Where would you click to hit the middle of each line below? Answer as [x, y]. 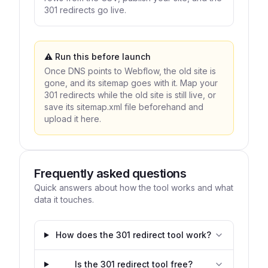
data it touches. [64, 200]
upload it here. [73, 119]
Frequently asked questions [110, 173]
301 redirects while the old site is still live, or [130, 95]
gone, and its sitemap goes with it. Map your [131, 83]
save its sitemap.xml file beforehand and [124, 107]
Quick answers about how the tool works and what [134, 188]
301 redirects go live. [85, 10]
